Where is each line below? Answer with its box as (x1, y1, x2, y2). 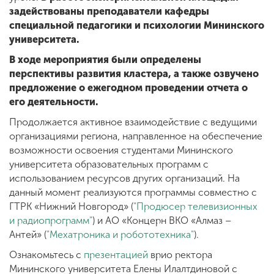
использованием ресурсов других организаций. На (9, 172, 240, 184)
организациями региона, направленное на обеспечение (9, 130, 262, 142)
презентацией (84, 249, 148, 261)
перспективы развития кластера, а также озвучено (9, 68, 259, 80)
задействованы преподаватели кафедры (9, 6, 209, 17)
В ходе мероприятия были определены (9, 54, 201, 65)
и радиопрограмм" (9, 215, 92, 226)
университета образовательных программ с (9, 158, 209, 170)
